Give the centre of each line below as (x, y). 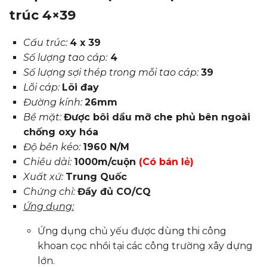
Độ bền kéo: (52, 147)
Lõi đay (80, 87)
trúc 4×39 (42, 15)
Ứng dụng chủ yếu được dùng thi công (132, 231)
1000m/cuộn (106, 162)
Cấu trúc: (45, 43)
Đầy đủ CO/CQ (114, 192)
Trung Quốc (96, 177)
